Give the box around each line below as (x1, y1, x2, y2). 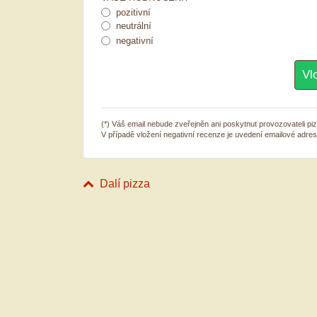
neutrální (116, 20, 151, 31)
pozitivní (116, 6, 151, 18)
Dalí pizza (100, 177, 150, 190)
